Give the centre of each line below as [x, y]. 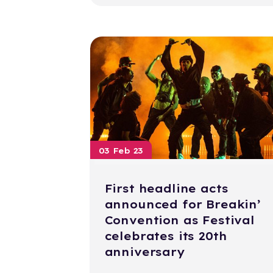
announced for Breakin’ [183, 205]
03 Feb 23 [121, 151]
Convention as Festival [179, 221]
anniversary [145, 252]
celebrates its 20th [166, 236]
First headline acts [166, 189]
